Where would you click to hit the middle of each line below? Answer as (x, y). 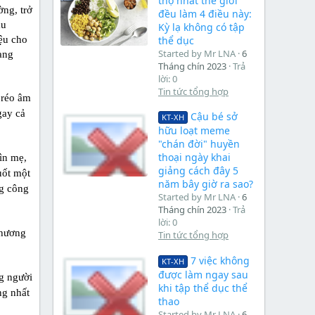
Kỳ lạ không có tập (201, 27)
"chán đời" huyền (199, 144)
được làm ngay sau (203, 274)
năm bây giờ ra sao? (206, 184)
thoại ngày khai (194, 157)
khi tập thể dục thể (203, 288)
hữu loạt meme (194, 131)
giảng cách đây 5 (198, 171)
